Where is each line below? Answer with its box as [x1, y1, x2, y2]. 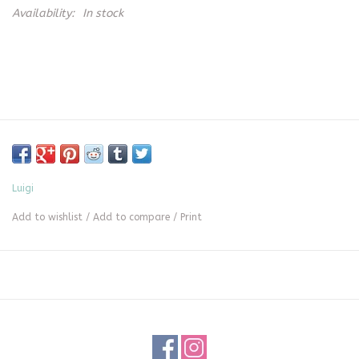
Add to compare [93, 212, 173, 224]
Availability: [12, 6, 75, 21]
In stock [83, 6, 123, 21]
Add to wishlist [12, 212, 83, 224]
